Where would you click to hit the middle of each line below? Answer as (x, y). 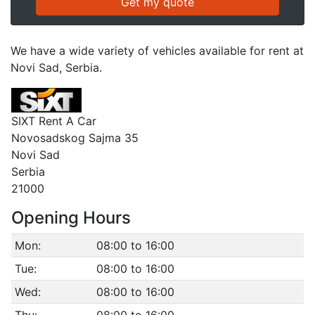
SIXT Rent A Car (54, 121)
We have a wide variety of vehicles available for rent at (157, 51)
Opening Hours (71, 218)
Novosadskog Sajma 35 (75, 138)
